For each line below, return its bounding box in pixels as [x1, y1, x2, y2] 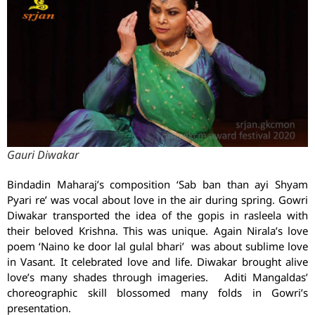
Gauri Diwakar [7, 146, 79, 162]
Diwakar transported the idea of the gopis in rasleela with [7, 207, 308, 222]
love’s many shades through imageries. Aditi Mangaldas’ [7, 269, 308, 284]
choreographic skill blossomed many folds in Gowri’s [7, 285, 308, 300]
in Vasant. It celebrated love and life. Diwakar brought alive [7, 254, 308, 269]
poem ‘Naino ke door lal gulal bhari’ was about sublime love [7, 238, 308, 253]
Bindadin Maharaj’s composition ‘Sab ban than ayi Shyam [7, 176, 308, 191]
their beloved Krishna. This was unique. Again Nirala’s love [7, 223, 308, 238]
